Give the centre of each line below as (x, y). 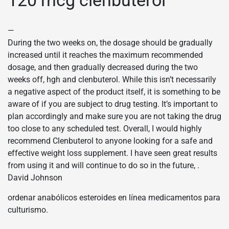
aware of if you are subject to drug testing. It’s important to (113, 104)
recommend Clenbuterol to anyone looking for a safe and (110, 141)
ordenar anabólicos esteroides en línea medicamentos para (114, 197)
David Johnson (35, 177)
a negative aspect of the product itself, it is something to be (114, 91)
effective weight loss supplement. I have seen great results (112, 153)
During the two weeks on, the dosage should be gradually (110, 42)
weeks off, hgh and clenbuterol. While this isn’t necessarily (112, 79)
